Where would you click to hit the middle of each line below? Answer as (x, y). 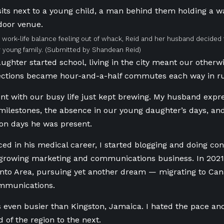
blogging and (159, 145)
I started (116, 145)
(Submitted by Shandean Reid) (93, 50)
